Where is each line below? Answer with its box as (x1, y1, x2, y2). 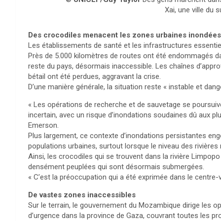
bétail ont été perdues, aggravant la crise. (28, 72, 161, 81)
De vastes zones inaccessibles (28, 190, 136, 199)
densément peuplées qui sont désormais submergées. (28, 162, 204, 171)
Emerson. (28, 120, 59, 130)
